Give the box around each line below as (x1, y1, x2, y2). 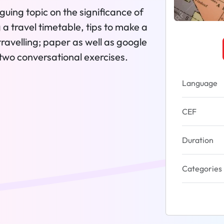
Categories (182, 163, 222, 173)
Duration (182, 135, 213, 145)
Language (182, 78, 217, 88)
